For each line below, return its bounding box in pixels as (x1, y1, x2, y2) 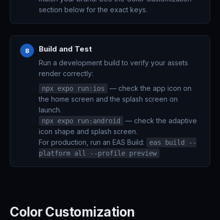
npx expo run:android (42, 117, 120, 125)
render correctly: (39, 69, 93, 78)
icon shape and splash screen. (39, 127, 137, 136)
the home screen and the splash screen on (39, 95, 178, 103)
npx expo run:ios (42, 84, 105, 92)
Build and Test (39, 44, 92, 54)
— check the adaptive (123, 116, 197, 125)
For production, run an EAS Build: (39, 138, 146, 146)
